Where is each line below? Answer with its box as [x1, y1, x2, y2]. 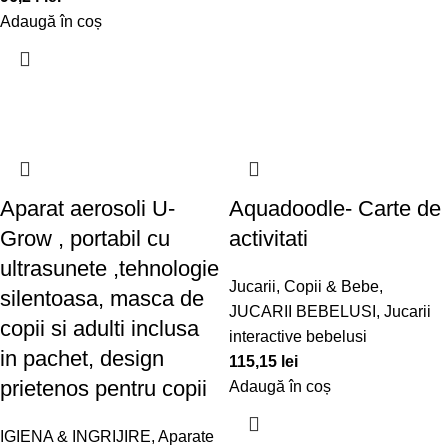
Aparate [158, 428, 214, 445]
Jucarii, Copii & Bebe [229, 278, 379, 295]
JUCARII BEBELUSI [229, 303, 376, 320]
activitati [229, 226, 308, 251]
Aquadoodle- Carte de [229, 196, 441, 221]
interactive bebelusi [229, 328, 367, 345]
